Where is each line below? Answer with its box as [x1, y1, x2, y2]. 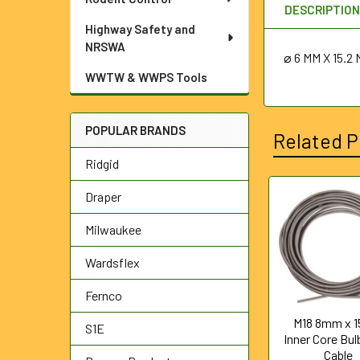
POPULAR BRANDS [85, 123, 186, 137]
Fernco [85, 288, 122, 303]
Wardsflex [85, 255, 140, 270]
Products [264, 229, 346, 254]
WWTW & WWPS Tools [85, 70, 207, 84]
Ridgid [85, 156, 119, 171]
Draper [85, 189, 121, 204]
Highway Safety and [85, 22, 195, 36]
